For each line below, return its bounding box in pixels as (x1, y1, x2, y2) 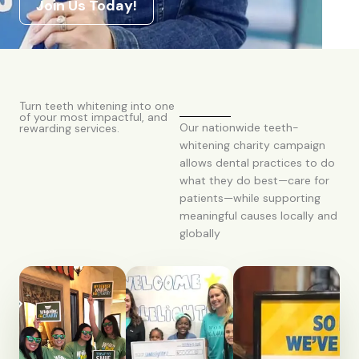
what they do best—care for (179, 173, 329, 188)
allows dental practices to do (179, 155, 335, 170)
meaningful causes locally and (179, 208, 337, 223)
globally (179, 226, 220, 240)
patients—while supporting (179, 191, 321, 205)
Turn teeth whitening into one (19, 99, 175, 113)
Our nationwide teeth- (179, 120, 299, 135)
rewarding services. (19, 121, 119, 135)
